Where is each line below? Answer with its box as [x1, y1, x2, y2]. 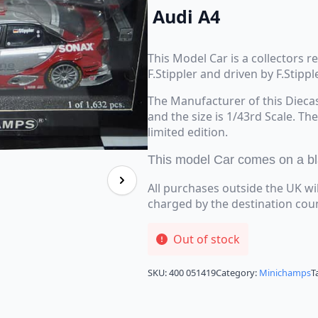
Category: [216, 266, 259, 280]
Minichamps [259, 266, 311, 280]
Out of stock [173, 231, 240, 248]
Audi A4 [148, 4, 220, 28]
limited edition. [148, 124, 228, 141]
